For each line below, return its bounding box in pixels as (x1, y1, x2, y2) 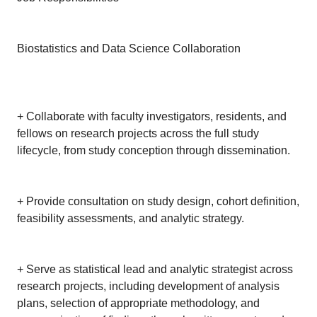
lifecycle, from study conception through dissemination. (17, 144, 290, 156)
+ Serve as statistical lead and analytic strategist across (17, 263, 293, 275)
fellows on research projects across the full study (17, 127, 259, 139)
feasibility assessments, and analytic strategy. (17, 212, 244, 224)
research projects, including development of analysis (17, 280, 279, 292)
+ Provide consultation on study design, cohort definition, (17, 195, 299, 207)
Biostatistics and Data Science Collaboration (17, 42, 241, 54)
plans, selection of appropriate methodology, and (17, 297, 260, 309)
